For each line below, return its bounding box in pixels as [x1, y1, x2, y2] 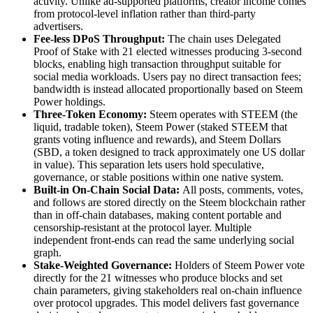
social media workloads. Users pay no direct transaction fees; [34, 70, 301, 82]
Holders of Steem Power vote [175, 259, 305, 271]
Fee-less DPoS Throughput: [34, 32, 168, 45]
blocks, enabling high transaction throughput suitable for [34, 57, 281, 70]
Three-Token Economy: [34, 108, 150, 120]
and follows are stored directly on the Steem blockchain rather [34, 196, 305, 208]
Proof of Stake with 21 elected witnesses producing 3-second [34, 45, 302, 57]
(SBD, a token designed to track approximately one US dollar [34, 145, 305, 158]
